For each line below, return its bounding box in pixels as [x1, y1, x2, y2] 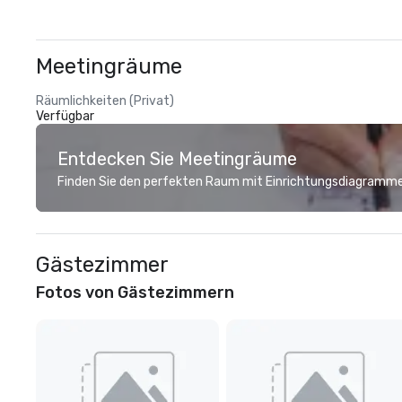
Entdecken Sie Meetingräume [57, 148, 297, 170]
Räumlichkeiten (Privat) [36, 93, 174, 109]
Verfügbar [36, 109, 94, 124]
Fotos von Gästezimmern [36, 283, 234, 302]
